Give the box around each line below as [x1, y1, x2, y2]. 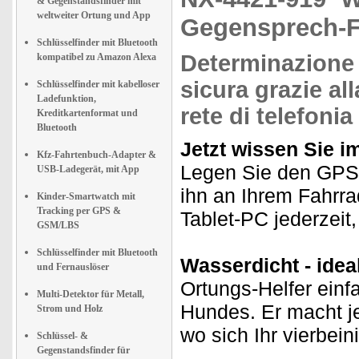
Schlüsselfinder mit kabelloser [37, 79, 159, 90]
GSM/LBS [37, 220, 79, 231]
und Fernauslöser [37, 261, 109, 272]
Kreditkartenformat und [37, 107, 138, 119]
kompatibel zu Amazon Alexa [37, 51, 156, 63]
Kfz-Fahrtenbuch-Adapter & [37, 149, 156, 160]
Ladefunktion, [37, 93, 96, 104]
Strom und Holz [37, 303, 103, 314]
